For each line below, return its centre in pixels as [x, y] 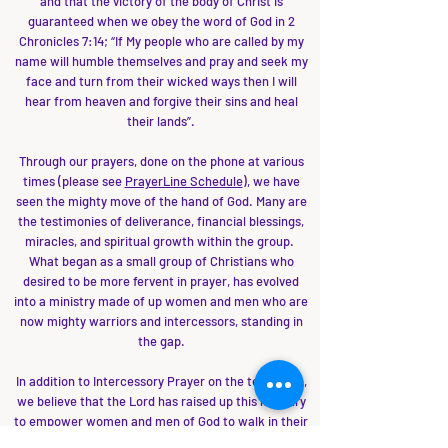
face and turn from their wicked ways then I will [161, 81]
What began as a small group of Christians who [161, 261]
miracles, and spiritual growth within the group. [161, 241]
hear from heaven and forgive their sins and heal [161, 101]
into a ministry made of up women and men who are [161, 301]
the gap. [161, 341]
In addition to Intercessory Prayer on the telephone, [161, 381]
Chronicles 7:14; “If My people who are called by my [161, 41]
